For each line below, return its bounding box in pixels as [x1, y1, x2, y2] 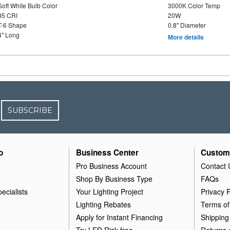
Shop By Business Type [76, 173, 153, 184]
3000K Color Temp [167, 1, 220, 10]
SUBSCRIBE [8, 106, 53, 115]
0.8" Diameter [167, 21, 206, 29]
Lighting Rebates [76, 199, 131, 209]
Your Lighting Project [76, 186, 144, 197]
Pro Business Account [76, 160, 147, 171]
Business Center [76, 146, 139, 158]
